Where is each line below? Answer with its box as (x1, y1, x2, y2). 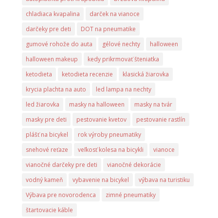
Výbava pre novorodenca (25, 191, 96, 199)
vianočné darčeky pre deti (25, 161, 97, 169)
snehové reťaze (25, 145, 68, 154)
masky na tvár (134, 100, 172, 109)
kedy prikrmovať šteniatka (87, 55, 159, 63)
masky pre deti (25, 115, 67, 124)
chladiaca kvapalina (25, 10, 80, 18)
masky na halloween (69, 100, 125, 109)
